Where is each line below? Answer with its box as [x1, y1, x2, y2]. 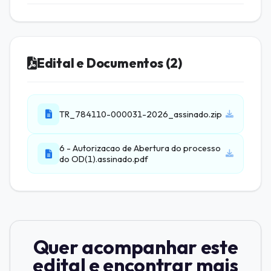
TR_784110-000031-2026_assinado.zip [59, 108, 222, 120]
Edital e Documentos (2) [36, 55, 182, 71]
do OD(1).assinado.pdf [59, 154, 148, 165]
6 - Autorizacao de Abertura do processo [59, 143, 221, 154]
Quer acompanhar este [33, 234, 238, 259]
